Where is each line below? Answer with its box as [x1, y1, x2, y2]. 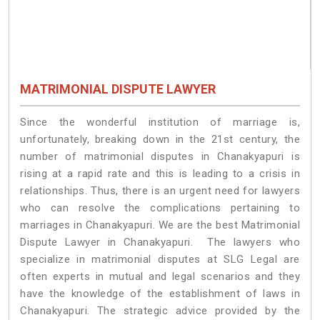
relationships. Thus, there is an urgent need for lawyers [20, 184, 300, 197]
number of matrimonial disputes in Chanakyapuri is [20, 149, 300, 163]
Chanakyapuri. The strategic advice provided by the [20, 304, 300, 317]
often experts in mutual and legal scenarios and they [20, 269, 300, 283]
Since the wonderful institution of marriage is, [20, 115, 300, 129]
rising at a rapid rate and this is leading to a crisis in [20, 166, 300, 180]
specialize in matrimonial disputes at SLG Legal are [20, 252, 300, 266]
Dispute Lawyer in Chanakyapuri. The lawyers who [20, 235, 300, 249]
